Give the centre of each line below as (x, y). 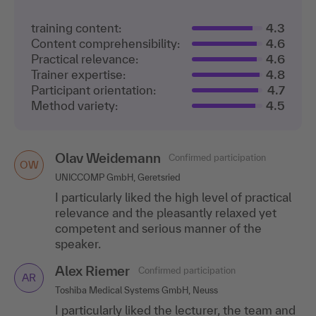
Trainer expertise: (78, 74)
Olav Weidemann (108, 158)
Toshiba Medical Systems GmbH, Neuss (136, 290)
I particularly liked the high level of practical (173, 197)
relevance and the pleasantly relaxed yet (166, 212)
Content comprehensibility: (105, 43)
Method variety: (74, 105)
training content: (76, 28)
